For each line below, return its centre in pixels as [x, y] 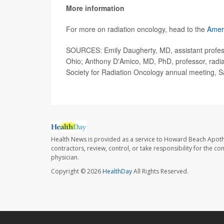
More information [95, 8]
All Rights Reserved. [160, 171]
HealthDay [117, 171]
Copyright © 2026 [77, 171]
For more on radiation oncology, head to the [136, 29]
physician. [65, 157]
